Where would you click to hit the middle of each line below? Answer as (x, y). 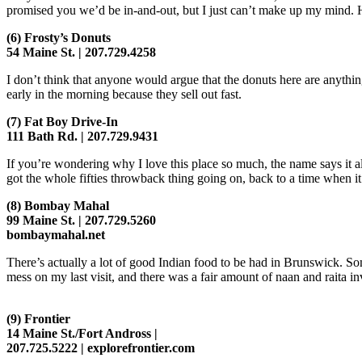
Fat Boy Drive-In (71, 122)
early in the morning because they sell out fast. (124, 95)
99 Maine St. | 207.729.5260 (81, 221)
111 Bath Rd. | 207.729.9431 (82, 137)
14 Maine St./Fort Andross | (82, 334)
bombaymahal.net (56, 235)
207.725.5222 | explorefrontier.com (101, 348)
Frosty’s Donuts (67, 38)
